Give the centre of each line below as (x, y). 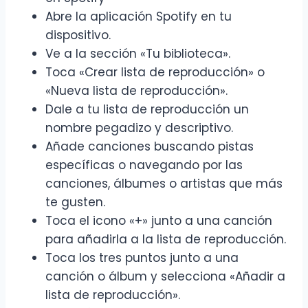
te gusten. (75, 202)
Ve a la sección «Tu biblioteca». (138, 54)
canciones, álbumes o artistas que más (164, 184)
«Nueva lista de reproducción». (136, 91)
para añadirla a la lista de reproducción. (166, 240)
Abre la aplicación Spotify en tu (139, 17)
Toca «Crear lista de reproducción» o (155, 73)
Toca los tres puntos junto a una (142, 258)
